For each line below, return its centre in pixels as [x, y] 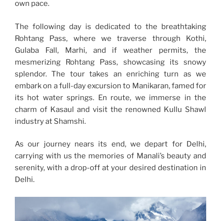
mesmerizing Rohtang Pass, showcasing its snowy [110, 62]
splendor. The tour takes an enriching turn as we [110, 74]
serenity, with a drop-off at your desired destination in [110, 168]
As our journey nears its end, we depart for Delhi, [110, 144]
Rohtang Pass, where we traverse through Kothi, [110, 38]
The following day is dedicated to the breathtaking [110, 26]
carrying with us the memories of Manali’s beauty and [110, 156]
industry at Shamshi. [50, 121]
